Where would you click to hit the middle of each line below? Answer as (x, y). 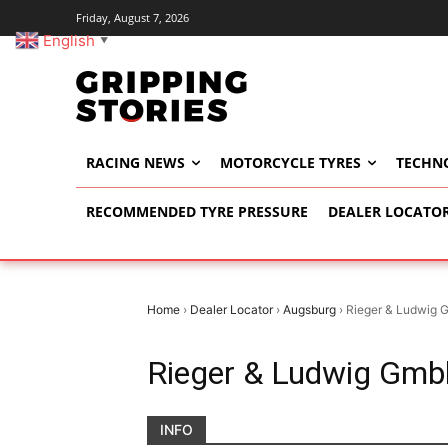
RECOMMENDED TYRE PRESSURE (197, 212)
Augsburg (309, 310)
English (69, 40)
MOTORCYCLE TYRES (290, 163)
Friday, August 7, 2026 (132, 17)
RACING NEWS (135, 163)
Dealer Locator (231, 310)
